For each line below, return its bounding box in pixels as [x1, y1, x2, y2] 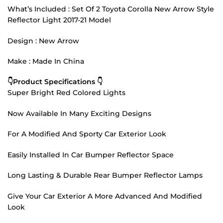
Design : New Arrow [7, 36, 79, 45]
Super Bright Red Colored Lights [7, 88, 125, 98]
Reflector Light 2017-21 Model [7, 15, 111, 25]
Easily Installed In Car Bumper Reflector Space [7, 150, 174, 159]
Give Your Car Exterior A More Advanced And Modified [7, 191, 202, 201]
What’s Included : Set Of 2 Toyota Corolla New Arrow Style [7, 4, 214, 14]
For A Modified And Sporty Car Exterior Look [7, 129, 166, 139]
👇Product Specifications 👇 [7, 77, 103, 87]
